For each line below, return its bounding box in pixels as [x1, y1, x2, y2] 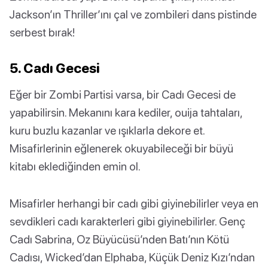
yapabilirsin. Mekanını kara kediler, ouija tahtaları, [10, 105, 242, 120]
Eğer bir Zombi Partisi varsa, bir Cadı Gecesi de [10, 87, 236, 102]
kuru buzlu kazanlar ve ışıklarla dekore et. [10, 123, 205, 138]
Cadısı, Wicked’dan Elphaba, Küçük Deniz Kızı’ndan [10, 250, 255, 264]
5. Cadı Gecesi [10, 60, 100, 77]
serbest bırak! [10, 25, 75, 39]
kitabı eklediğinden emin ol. [10, 159, 141, 173]
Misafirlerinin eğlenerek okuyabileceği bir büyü [10, 141, 233, 156]
